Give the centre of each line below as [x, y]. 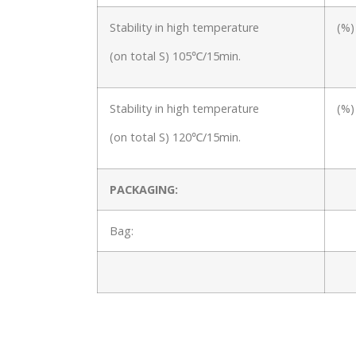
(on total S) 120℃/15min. [175, 137]
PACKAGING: [144, 190]
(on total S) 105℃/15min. [175, 56]
